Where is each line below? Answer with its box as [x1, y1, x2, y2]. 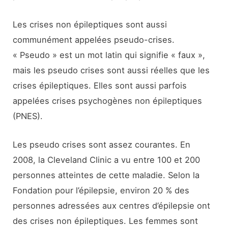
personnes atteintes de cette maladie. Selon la [13, 169, 200, 180]
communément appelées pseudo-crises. [13, 34, 175, 45]
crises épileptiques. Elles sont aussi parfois [13, 80, 187, 91]
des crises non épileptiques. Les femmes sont [13, 215, 198, 226]
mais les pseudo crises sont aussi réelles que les [13, 65, 210, 75]
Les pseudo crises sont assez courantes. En [13, 139, 191, 150]
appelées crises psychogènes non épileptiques [13, 95, 203, 106]
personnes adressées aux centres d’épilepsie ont [13, 200, 211, 211]
